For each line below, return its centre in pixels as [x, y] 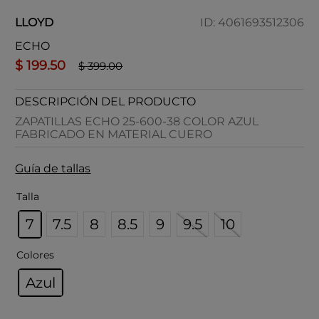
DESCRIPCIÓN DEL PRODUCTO [106, 101]
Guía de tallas [53, 168]
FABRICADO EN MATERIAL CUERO [114, 134]
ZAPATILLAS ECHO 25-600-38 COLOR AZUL [137, 121]
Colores [36, 255]
